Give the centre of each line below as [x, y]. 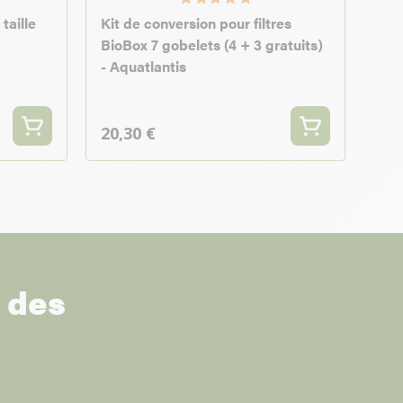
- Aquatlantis [143, 67]
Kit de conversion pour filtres [196, 23]
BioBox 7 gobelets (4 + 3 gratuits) [212, 45]
